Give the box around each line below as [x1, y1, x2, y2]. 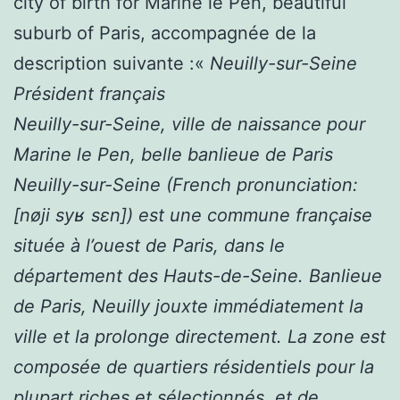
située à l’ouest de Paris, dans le [13, 234, 285, 256]
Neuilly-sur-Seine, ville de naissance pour [13, 112, 365, 135]
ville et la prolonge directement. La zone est [13, 325, 386, 347]
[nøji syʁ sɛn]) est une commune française [13, 204, 372, 226]
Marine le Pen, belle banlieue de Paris [13, 143, 333, 165]
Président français [13, 82, 165, 104]
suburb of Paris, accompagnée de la [13, 21, 316, 44]
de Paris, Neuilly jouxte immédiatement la [13, 295, 363, 317]
